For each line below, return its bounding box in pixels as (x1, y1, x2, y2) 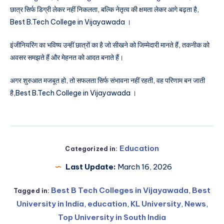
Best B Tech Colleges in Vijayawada (51, 185, 189, 195)
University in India (16, 199, 84, 209)
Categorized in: (65, 145, 118, 153)
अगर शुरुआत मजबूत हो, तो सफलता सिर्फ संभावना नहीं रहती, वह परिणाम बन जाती (10, 75, 205, 85)
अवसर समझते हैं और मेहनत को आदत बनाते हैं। (10, 52, 123, 62)
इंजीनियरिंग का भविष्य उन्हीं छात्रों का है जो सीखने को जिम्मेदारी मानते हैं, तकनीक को (10, 40, 209, 49)
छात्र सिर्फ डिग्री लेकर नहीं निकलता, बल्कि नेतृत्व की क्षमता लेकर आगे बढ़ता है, (10, 5, 199, 14)
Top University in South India (58, 212, 166, 222)
